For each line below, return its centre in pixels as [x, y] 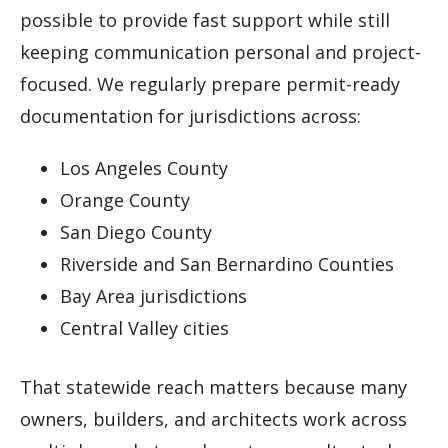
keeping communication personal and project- [220, 52]
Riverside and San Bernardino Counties [227, 264]
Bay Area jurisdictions [153, 296]
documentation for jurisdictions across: [190, 116]
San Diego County [136, 232]
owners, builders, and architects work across [213, 419]
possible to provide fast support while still [205, 20]
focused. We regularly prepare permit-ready [210, 84]
